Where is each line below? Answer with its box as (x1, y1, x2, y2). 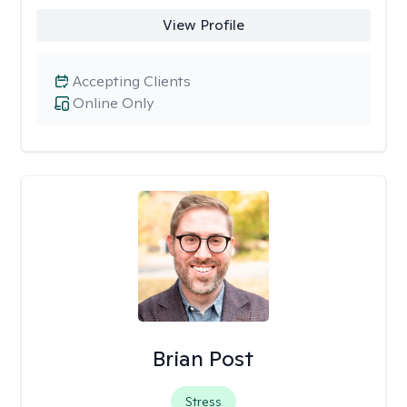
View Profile (162, 15, 244, 35)
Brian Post (153, 344, 254, 372)
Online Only (73, 94, 154, 113)
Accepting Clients (73, 72, 191, 91)
